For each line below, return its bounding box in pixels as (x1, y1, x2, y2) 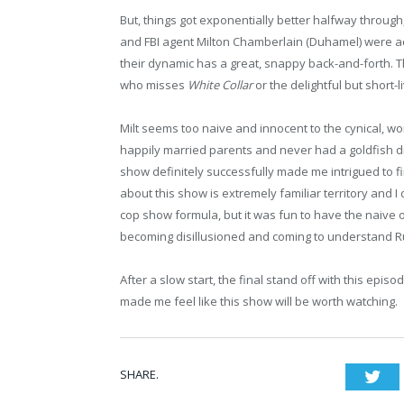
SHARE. (120, 366, 159, 383)
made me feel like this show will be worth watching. (120, 293, 398, 310)
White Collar (188, 77, 252, 94)
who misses (120, 77, 188, 94)
